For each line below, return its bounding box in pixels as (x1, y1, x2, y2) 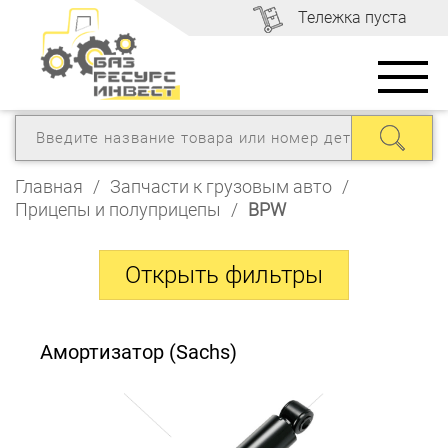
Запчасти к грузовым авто (110, 175, 332, 197)
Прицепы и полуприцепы (15, 198, 221, 220)
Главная (15, 175, 83, 197)
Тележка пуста (298, 8, 407, 27)
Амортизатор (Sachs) (40, 339, 237, 364)
